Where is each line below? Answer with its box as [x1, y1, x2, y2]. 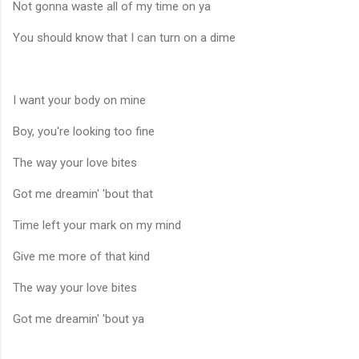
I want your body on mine [13, 92, 146, 107]
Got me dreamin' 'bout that [13, 186, 153, 201]
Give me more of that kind [13, 248, 150, 264]
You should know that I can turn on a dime [13, 30, 236, 45]
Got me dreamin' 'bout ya [13, 311, 144, 326]
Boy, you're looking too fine [13, 123, 155, 139]
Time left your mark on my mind [13, 217, 181, 232]
